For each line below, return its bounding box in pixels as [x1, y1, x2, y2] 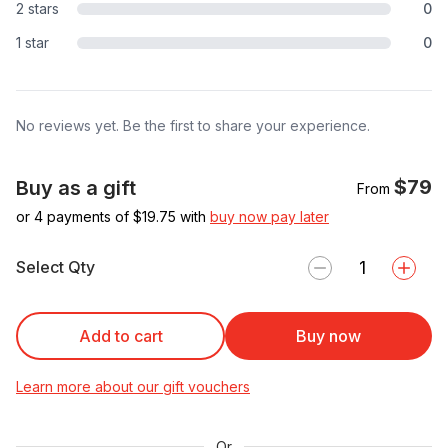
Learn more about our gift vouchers [16, 377, 250, 395]
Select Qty [16, 257, 95, 278]
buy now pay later [210, 207, 329, 225]
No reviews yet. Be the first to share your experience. [16, 116, 370, 134]
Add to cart [78, 325, 163, 346]
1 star [16, 33, 49, 51]
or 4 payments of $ [16, 207, 142, 225]
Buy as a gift [16, 175, 136, 200]
